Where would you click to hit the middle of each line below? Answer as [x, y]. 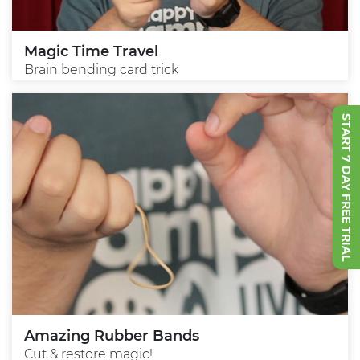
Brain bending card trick [101, 70]
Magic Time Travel [91, 52]
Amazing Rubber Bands [112, 336]
